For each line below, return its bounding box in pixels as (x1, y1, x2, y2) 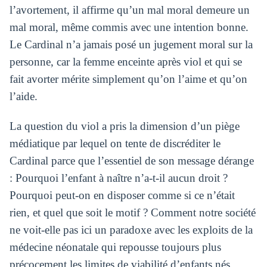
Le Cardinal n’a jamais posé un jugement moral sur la (9, 38, 253, 51)
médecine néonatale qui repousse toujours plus (9, 241, 221, 254)
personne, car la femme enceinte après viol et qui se (9, 55, 242, 69)
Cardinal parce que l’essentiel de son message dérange (9, 154, 254, 167)
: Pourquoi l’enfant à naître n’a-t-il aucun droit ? (9, 172, 228, 185)
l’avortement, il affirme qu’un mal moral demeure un (9, 4, 250, 17)
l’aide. (9, 90, 38, 103)
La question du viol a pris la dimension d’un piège (9, 120, 240, 133)
